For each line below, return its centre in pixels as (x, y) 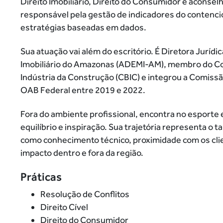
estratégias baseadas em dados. (83, 27)
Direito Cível (64, 207)
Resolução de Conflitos (85, 194)
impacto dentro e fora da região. (82, 153)
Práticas (41, 177)
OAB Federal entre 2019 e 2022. (83, 90)
